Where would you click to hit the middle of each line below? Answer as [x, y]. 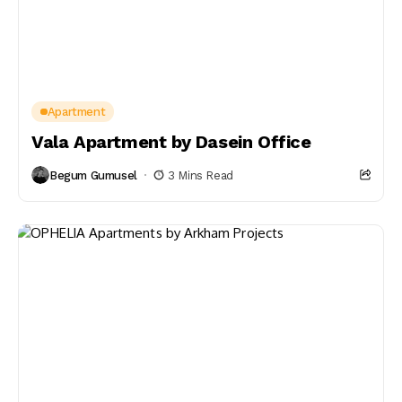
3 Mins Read [201, 175]
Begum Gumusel [93, 175]
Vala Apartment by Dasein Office [171, 142]
